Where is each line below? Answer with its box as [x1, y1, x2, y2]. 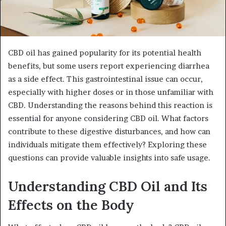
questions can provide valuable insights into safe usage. [8, 152, 210, 162]
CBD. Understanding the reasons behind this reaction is [8, 100, 212, 110]
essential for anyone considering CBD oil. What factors [8, 113, 208, 123]
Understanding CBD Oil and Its [8, 177, 207, 195]
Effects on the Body [8, 196, 134, 213]
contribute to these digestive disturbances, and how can [8, 126, 210, 136]
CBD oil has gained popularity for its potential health [8, 47, 201, 58]
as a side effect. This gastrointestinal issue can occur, [8, 74, 203, 84]
